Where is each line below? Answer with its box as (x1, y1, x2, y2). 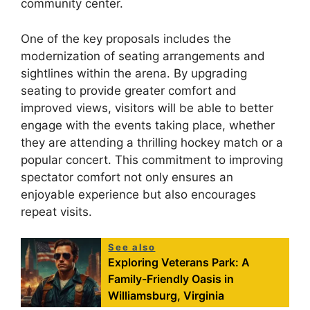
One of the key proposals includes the (21, 31, 231, 46)
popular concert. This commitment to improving (21, 152, 283, 167)
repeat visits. (21, 204, 92, 219)
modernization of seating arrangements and (21, 48, 265, 63)
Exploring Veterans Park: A (108, 255, 250, 270)
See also (108, 241, 156, 253)
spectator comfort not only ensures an (21, 170, 233, 184)
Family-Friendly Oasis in (108, 272, 235, 286)
